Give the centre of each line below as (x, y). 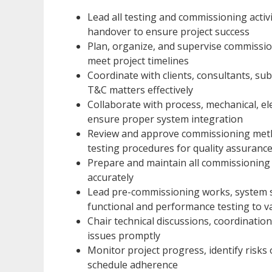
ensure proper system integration (165, 119)
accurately (110, 177)
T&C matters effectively (140, 90)
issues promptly (124, 235)
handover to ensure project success (168, 31)
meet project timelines (138, 60)
